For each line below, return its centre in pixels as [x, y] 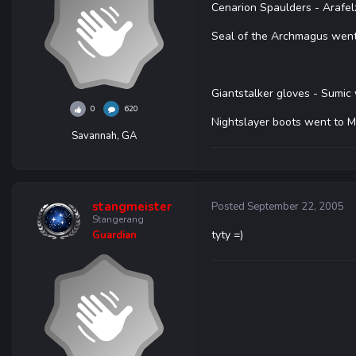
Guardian [114, 235]
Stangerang [118, 219]
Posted [229, 207]
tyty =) [227, 235]
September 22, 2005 [296, 207]
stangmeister [132, 207]
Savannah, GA [104, 136]
